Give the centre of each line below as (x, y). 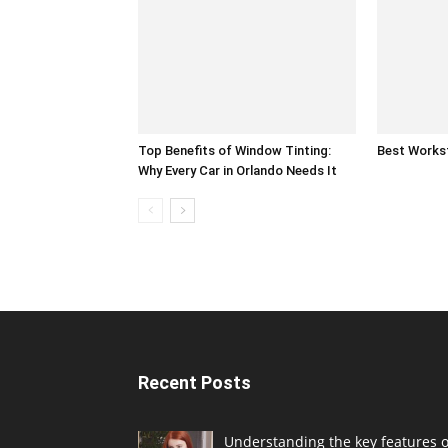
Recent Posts (194, 382)
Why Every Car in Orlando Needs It (237, 170)
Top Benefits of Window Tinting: (234, 150)
